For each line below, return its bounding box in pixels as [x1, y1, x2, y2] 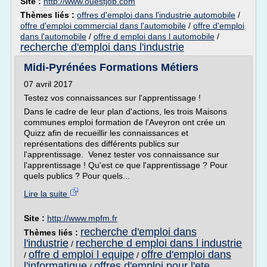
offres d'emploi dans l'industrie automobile [77, 10, 235, 20]
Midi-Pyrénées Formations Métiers [24, 61, 198, 73]
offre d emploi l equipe [29, 249, 134, 260]
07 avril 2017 [24, 79, 73, 89]
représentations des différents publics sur [24, 139, 179, 148]
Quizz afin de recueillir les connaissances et [24, 128, 188, 138]
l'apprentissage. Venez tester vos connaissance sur [24, 150, 219, 159]
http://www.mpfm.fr [47, 213, 117, 223]
